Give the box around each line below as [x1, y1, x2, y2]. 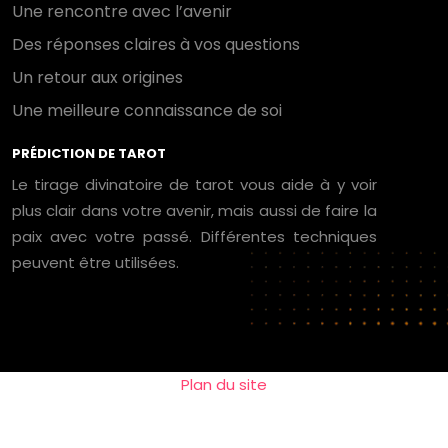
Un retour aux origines [12, 66, 183, 89]
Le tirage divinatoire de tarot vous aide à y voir [12, 174, 377, 195]
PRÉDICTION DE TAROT [12, 144, 166, 163]
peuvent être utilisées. [12, 252, 179, 273]
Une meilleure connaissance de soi [12, 99, 282, 122]
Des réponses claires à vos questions [12, 33, 300, 56]
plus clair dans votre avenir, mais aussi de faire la [12, 200, 377, 221]
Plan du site [181, 374, 267, 395]
